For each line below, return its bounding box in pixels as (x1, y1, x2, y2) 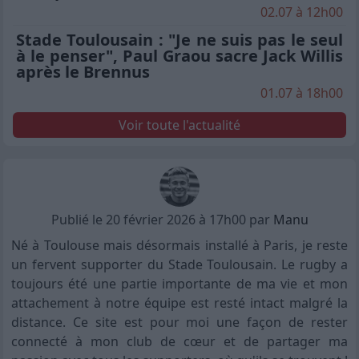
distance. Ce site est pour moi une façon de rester (11, 313, 348, 332)
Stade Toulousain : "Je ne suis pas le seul (16, 29, 343, 51)
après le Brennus (16, 61, 150, 83)
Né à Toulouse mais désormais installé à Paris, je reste (11, 236, 348, 255)
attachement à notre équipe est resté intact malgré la (11, 294, 348, 313)
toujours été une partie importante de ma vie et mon (11, 275, 348, 293)
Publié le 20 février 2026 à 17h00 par (50, 211, 273, 229)
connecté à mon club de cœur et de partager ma (11, 333, 348, 351)
